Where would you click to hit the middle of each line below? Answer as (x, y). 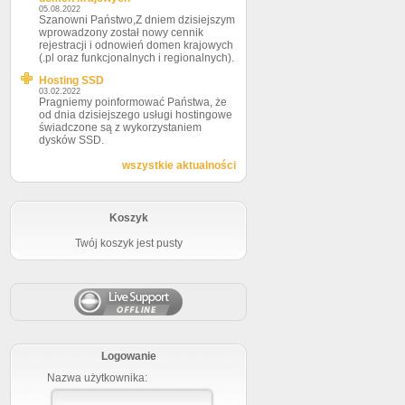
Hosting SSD (71, 80)
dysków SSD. (71, 140)
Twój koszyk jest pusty (128, 243)
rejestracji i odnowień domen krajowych (136, 45)
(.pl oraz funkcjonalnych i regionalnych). (137, 58)
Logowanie (128, 356)
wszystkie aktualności (179, 165)
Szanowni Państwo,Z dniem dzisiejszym (137, 20)
